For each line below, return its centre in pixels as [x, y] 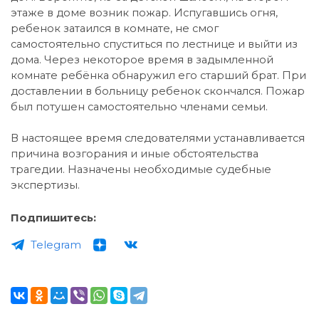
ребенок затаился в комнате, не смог [115, 28]
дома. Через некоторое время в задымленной [142, 60]
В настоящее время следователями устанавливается [158, 138]
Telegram [56, 245]
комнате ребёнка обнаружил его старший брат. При [158, 75]
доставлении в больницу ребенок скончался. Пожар [158, 91]
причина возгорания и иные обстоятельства [135, 154]
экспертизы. [45, 185]
